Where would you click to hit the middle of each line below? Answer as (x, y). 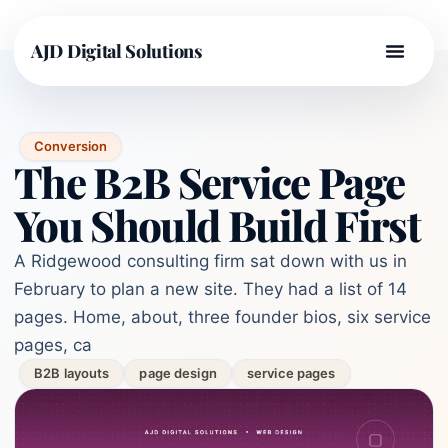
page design (178, 373)
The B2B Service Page (209, 182)
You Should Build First (217, 225)
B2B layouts (72, 373)
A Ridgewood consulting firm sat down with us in (210, 261)
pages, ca (53, 345)
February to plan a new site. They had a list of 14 (210, 289)
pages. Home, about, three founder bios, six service (222, 317)
